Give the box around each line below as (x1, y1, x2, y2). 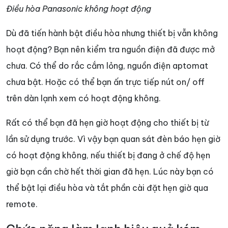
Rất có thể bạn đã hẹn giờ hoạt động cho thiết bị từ (6, 118, 209, 128)
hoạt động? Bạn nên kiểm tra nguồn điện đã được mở (6, 44, 215, 55)
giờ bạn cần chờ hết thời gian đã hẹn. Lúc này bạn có (6, 166, 214, 177)
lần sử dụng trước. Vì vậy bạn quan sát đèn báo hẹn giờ (6, 134, 220, 145)
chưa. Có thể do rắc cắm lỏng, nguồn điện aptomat (6, 61, 208, 71)
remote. (6, 199, 38, 210)
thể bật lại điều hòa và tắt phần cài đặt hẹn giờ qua (6, 183, 208, 193)
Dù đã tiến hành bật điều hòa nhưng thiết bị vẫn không (6, 28, 218, 39)
